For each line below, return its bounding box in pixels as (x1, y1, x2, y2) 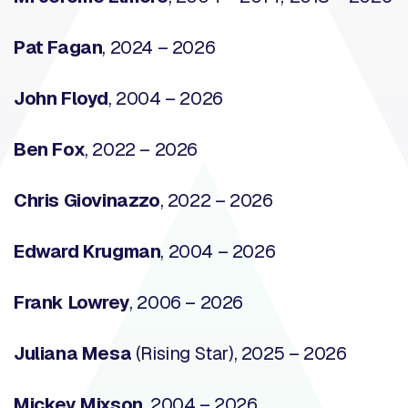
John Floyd (14, 86, 108, 110)
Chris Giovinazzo (14, 188, 160, 212)
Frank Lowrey (14, 290, 130, 314)
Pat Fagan (14, 35, 103, 59)
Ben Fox (14, 137, 86, 161)
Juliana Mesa (14, 341, 132, 365)
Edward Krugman (14, 239, 161, 263)
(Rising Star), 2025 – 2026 (131, 341, 347, 365)
